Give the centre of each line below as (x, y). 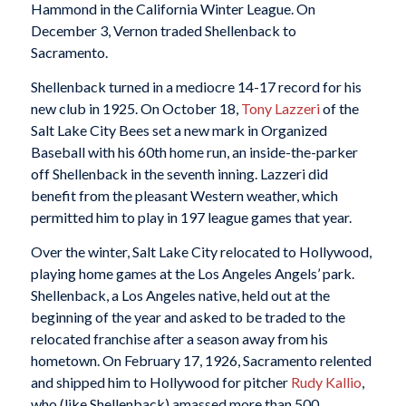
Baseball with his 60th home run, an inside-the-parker (194, 151)
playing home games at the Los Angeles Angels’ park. (192, 273)
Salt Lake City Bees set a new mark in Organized (179, 130)
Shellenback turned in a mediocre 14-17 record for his (196, 86)
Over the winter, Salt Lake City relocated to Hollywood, (201, 251)
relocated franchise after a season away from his (179, 338)
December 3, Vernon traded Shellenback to (163, 31)
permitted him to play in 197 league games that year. (191, 217)
